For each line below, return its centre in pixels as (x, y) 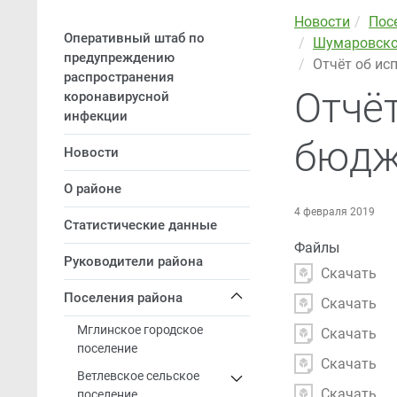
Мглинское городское (140, 330)
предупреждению (119, 58)
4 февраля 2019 (335, 212)
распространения (119, 77)
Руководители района (133, 261)
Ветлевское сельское (138, 376)
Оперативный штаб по (134, 38)
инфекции (96, 116)
